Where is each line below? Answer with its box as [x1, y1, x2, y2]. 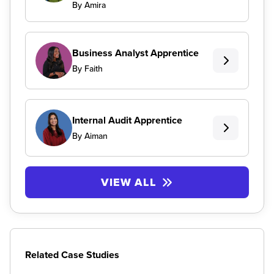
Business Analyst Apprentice [72, 45, 199, 60]
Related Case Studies [25, 248, 119, 262]
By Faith [72, 62, 103, 75]
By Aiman [72, 129, 108, 142]
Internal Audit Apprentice [72, 113, 182, 127]
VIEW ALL [100, 174, 157, 190]
